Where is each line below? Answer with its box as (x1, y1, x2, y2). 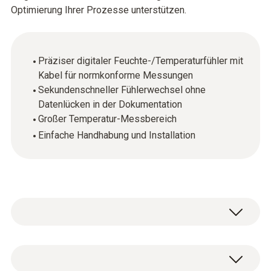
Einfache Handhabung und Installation (38, 129, 195, 141)
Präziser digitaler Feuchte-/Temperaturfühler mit (38, 55, 243, 67)
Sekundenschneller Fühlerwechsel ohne (38, 84, 206, 96)
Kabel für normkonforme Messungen (38, 70, 193, 81)
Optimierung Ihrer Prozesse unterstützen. (11, 4, 186, 16)
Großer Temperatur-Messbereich (38, 113, 177, 125)
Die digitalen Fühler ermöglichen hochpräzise (25, 247, 241, 260)
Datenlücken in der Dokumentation (38, 99, 182, 110)
